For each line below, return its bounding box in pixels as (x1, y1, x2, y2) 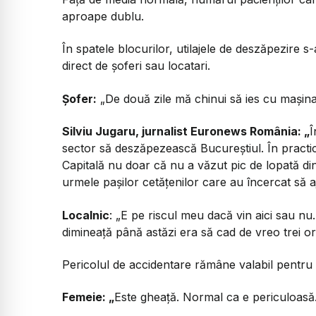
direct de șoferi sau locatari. (62, 59, 210, 73)
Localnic (62, 207, 109, 222)
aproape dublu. (62, 8, 144, 23)
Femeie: (62, 290, 109, 305)
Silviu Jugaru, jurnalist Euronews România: (62, 124, 304, 139)
